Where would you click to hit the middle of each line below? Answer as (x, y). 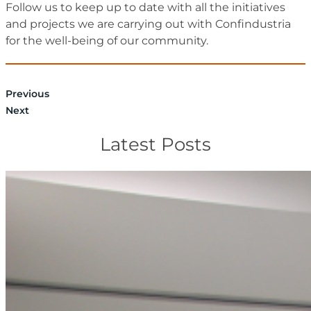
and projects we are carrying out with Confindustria (148, 24)
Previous (27, 94)
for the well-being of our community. (107, 41)
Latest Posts (155, 144)
